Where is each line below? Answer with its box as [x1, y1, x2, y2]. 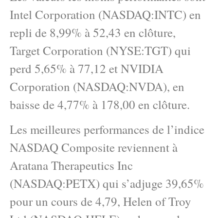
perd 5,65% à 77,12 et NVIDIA [10, 60, 163, 76]
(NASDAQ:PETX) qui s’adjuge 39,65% [10, 175, 204, 192]
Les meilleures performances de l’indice [10, 121, 204, 138]
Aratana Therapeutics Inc [10, 157, 133, 174]
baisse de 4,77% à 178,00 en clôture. [10, 96, 190, 112]
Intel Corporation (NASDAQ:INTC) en [10, 6, 201, 22]
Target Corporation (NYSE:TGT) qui [10, 42, 191, 58]
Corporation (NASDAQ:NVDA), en [10, 78, 184, 94]
